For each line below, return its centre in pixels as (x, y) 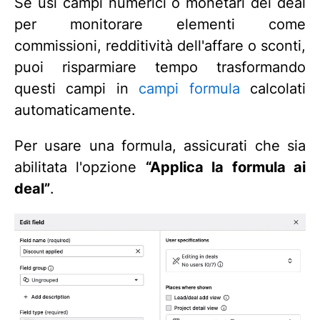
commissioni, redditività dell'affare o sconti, (160, 45)
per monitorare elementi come (160, 24)
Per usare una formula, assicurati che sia (160, 145)
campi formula (189, 88)
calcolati (273, 88)
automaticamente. (75, 110)
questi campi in (77, 88)
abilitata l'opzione (80, 167)
